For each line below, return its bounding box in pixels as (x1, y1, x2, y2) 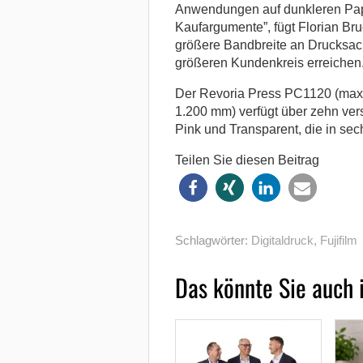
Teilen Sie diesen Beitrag (174, 152, 319, 167)
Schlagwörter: (174, 233, 251, 247)
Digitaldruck (250, 233, 314, 247)
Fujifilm (319, 233, 357, 247)
